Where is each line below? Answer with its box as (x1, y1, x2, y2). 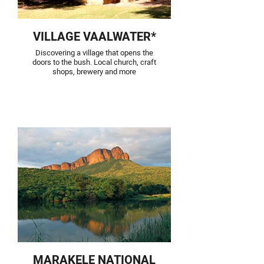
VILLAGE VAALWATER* (32, 28, 156, 45)
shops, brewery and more (52, 66, 136, 77)
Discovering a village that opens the (35, 47, 153, 58)
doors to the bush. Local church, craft (32, 57, 156, 68)
